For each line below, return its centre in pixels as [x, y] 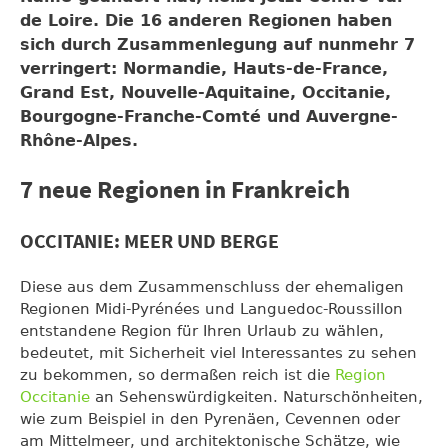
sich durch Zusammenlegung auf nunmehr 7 [217, 44]
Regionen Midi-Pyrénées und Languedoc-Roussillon [211, 308]
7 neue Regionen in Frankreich [185, 190]
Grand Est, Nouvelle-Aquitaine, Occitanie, [205, 92]
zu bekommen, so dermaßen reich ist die [177, 374]
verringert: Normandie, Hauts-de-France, [204, 68]
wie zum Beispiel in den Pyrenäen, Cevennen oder [210, 418]
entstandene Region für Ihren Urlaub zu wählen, [202, 330]
